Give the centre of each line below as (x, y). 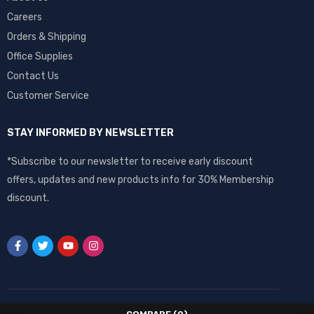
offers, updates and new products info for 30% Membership (141, 179)
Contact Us (33, 76)
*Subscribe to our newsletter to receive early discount (130, 161)
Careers (25, 17)
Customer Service (48, 95)
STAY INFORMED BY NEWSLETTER (90, 132)
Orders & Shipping (47, 36)
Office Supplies (40, 56)
